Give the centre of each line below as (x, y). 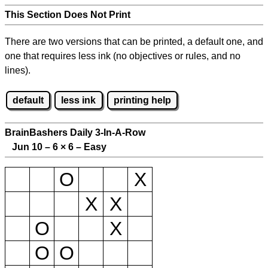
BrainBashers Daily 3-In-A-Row (75, 133)
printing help (142, 100)
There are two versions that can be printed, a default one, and (134, 42)
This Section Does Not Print (68, 15)
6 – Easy (86, 147)
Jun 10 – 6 (33, 147)
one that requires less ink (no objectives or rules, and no (123, 56)
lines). (18, 70)
